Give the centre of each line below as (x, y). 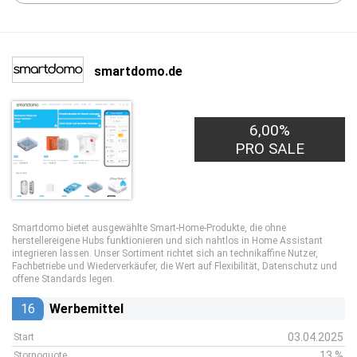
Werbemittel (86, 309)
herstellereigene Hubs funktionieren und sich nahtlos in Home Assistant (167, 241)
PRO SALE (270, 149)
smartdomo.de (138, 71)
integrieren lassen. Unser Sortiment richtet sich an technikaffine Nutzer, (165, 253)
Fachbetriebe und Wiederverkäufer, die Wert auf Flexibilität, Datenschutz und (175, 266)
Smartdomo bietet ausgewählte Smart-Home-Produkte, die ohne (149, 228)
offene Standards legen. (63, 279)
